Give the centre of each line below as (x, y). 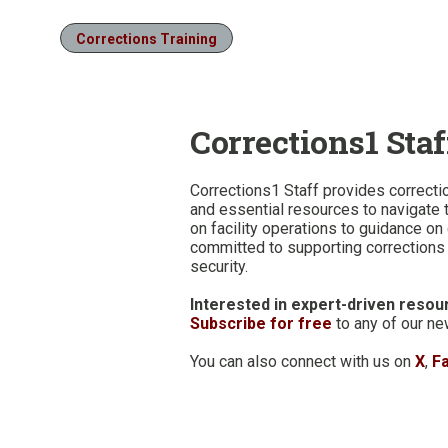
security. (219, 266)
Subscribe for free (261, 323)
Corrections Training (146, 39)
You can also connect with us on (302, 361)
